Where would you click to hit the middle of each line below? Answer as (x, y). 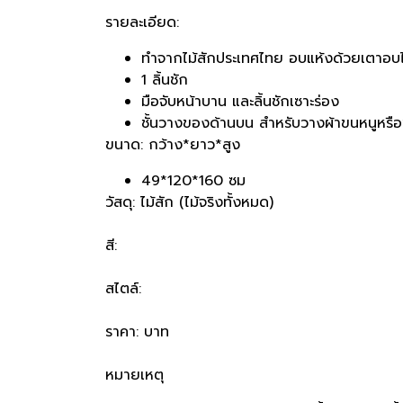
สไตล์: (123, 288)
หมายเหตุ (134, 375)
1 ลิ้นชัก (165, 80)
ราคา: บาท (137, 331)
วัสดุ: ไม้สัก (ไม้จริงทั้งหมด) (214, 202)
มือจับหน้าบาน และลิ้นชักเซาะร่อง (240, 101)
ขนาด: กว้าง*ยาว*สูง (173, 144)
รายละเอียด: (142, 22)
